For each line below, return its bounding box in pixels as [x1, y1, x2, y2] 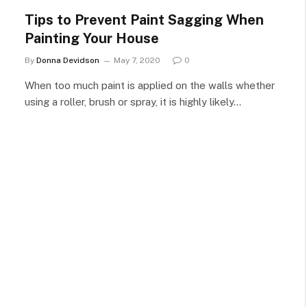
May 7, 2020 [114, 56, 160, 65]
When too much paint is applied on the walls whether [25, 79, 275, 91]
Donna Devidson [36, 56, 99, 65]
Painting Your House [25, 30, 159, 47]
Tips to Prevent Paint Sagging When [25, 12, 264, 28]
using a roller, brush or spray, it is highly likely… [25, 96, 241, 108]
